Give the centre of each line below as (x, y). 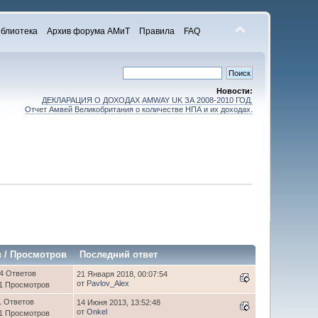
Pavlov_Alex (108, 283)
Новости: (234, 91)
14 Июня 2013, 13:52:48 (119, 302)
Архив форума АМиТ (88, 31)
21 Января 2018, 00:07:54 (122, 274)
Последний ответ (120, 254)
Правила (157, 31)
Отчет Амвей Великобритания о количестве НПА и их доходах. (138, 109)
